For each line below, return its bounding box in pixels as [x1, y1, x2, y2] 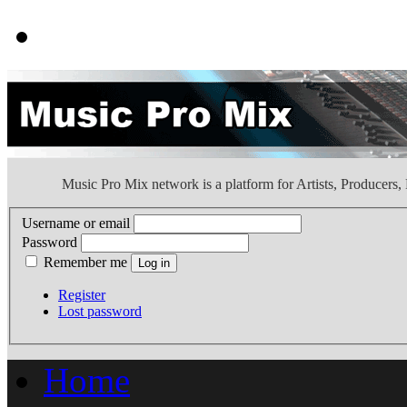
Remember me [44, 253, 131, 270]
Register [58, 286, 105, 303]
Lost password [58, 303, 142, 319]
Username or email [22, 214, 130, 231]
